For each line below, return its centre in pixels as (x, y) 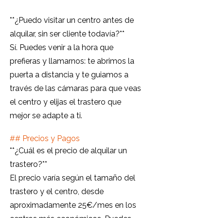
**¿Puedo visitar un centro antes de (72, 20)
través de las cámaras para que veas (75, 88)
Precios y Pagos (51, 138)
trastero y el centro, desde (57, 191)
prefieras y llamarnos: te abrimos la (72, 61)
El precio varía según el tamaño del (73, 178)
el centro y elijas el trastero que (65, 102)
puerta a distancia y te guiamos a (69, 75)
